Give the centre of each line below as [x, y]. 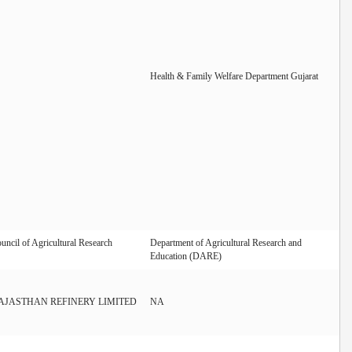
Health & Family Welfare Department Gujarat [234, 76]
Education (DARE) [186, 256]
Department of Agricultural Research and [226, 242]
